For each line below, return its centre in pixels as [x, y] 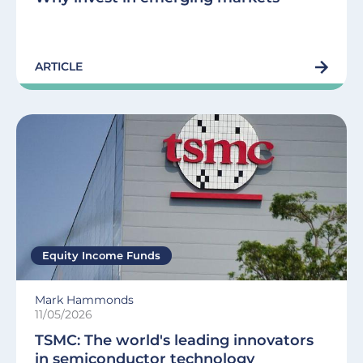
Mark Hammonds [84, 299]
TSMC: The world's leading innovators [174, 340]
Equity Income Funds [101, 255]
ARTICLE [59, 66]
